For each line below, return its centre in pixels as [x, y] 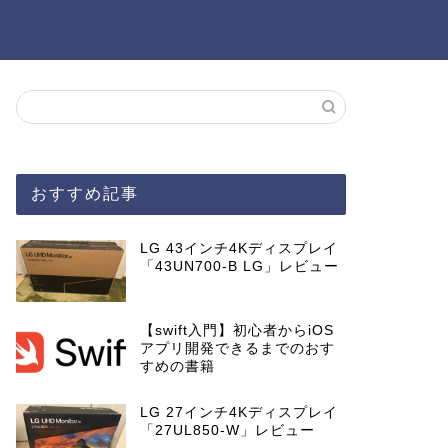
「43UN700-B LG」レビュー [239, 266]
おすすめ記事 [84, 193]
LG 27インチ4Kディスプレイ [238, 412]
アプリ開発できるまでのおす [237, 348]
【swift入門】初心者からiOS [236, 330]
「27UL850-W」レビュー [227, 430]
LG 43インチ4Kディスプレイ [238, 248]
